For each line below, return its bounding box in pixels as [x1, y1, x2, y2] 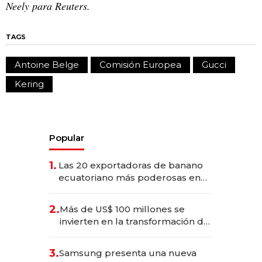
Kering [15, 78, 44, 89]
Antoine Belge [15, 58, 79, 70]
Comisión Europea [99, 58, 181, 70]
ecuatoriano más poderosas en [58, 171, 201, 183]
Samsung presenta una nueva [59, 247, 196, 258]
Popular [49, 132, 84, 143]
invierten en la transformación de [60, 215, 209, 227]
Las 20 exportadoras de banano [58, 159, 203, 171]
